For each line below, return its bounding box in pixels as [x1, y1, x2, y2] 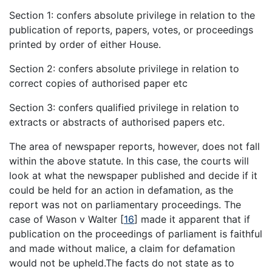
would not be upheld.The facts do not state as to [9, 257, 234, 270]
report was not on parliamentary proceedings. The [9, 199, 241, 211]
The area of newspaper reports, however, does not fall [9, 140, 260, 153]
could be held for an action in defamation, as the [9, 184, 233, 197]
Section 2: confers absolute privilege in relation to [9, 63, 239, 75]
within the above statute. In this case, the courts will [9, 155, 249, 168]
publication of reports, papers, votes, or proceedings [9, 24, 253, 36]
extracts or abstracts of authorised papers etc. [9, 116, 225, 129]
